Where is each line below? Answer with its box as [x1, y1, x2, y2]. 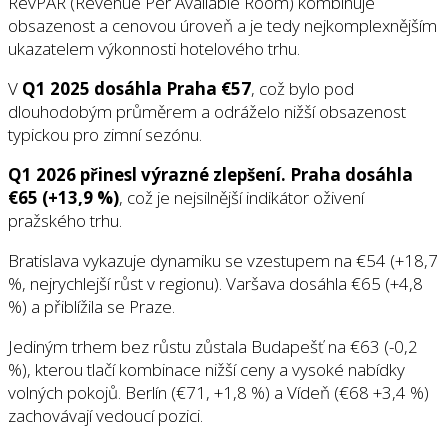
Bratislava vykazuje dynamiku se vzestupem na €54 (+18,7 [8, 248, 438, 272]
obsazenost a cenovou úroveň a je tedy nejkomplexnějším [8, 13, 437, 37]
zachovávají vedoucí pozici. [8, 403, 203, 427]
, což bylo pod [251, 76, 354, 100]
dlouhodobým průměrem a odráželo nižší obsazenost [8, 99, 406, 123]
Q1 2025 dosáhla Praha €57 [22, 76, 251, 100]
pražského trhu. [8, 208, 122, 232]
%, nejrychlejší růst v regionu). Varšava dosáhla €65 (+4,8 [8, 271, 423, 295]
